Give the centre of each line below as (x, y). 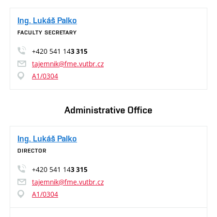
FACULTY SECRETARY (47, 32)
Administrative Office (108, 110)
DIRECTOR (32, 151)
